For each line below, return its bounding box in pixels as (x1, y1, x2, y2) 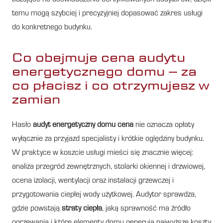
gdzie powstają (12, 205, 62, 213)
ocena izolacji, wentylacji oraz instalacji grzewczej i (12, 177, 174, 185)
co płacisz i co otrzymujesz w (12, 77, 210, 94)
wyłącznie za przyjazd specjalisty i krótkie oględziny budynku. (12, 135, 204, 143)
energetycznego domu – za (12, 63, 197, 80)
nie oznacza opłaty (133, 121, 194, 129)
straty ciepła (62, 205, 102, 213)
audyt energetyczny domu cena (33, 121, 133, 129)
